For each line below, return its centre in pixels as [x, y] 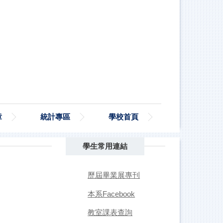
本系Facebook [111, 194]
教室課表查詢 [110, 213]
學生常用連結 [105, 146]
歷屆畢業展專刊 [114, 175]
